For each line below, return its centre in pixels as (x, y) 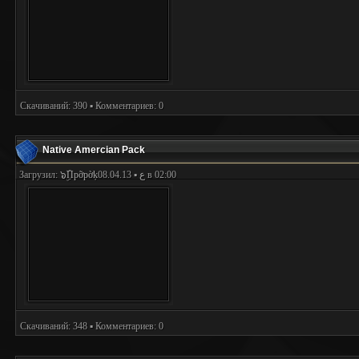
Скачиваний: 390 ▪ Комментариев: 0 (92, 106)
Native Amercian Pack (82, 150)
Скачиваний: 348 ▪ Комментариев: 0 (92, 326)
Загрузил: (40, 175)
